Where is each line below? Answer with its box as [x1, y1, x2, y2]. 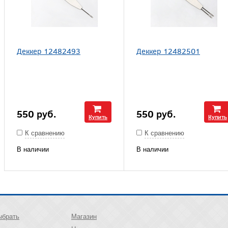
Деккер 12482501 [136, 45, 200, 56]
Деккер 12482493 [17, 45, 80, 56]
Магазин [71, 213, 97, 220]
